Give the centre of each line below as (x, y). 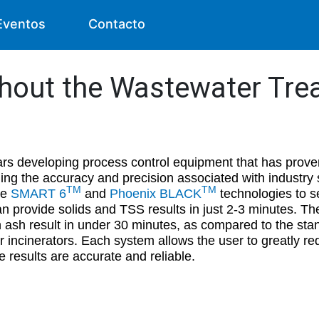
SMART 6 (38, 194)
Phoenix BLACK (156, 194)
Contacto (117, 24)
